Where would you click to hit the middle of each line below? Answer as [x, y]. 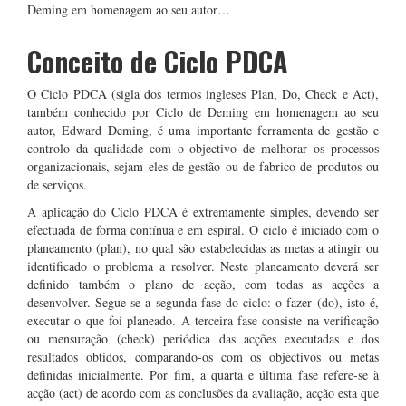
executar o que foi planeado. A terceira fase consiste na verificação [203, 320]
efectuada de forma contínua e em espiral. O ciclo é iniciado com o [203, 230]
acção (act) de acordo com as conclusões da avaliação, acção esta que [203, 393]
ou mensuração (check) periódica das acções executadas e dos [203, 338]
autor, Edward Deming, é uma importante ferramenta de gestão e [203, 130]
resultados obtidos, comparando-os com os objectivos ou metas [203, 357]
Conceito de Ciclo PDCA [158, 61]
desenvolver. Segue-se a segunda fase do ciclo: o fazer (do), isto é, [203, 302]
